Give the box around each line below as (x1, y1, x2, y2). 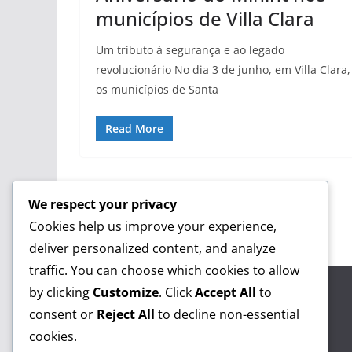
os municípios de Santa (96, 81, 218, 97)
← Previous (80, 182, 148, 200)
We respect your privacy (28, 196, 177, 213)
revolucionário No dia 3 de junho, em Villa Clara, (96, 61, 350, 77)
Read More (105, 120, 163, 136)
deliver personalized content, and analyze (29, 240, 276, 257)
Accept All (195, 284, 256, 301)
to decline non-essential (155, 306, 299, 323)
